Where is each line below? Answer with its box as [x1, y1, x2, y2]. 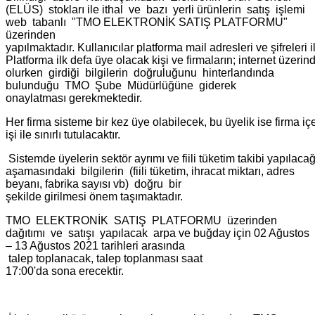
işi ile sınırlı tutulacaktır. [6, 128, 120, 141]
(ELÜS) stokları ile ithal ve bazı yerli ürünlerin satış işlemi [6, 3, 308, 15]
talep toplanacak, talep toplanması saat [6, 252, 205, 264]
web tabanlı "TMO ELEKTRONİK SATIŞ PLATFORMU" [6, 15, 288, 28]
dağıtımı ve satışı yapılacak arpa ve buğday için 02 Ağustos [6, 226, 309, 239]
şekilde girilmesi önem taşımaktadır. [6, 190, 183, 202]
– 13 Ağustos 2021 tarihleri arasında [6, 239, 185, 252]
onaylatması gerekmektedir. [6, 91, 145, 104]
